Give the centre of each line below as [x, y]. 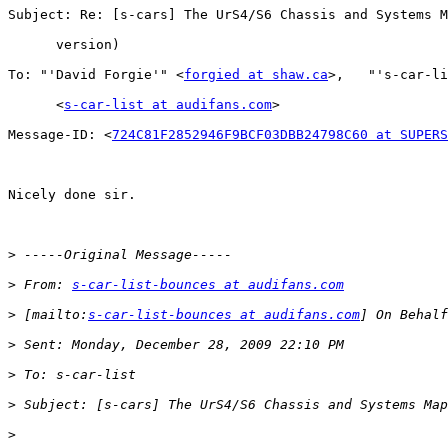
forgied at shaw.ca [256, 75]
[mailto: [52, 315]
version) [64, 45]
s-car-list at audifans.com [168, 105]
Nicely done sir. [72, 195]
